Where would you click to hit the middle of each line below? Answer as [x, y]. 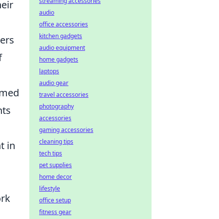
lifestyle [50, 188]
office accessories [64, 24]
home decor [55, 177]
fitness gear [55, 212]
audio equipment [62, 48]
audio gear [54, 83]
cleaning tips [56, 142]
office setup [55, 200]
